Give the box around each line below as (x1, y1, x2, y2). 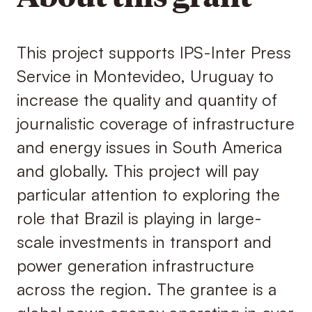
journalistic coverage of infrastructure (16, 113, 295, 134)
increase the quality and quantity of (16, 89, 277, 111)
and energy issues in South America (16, 136, 282, 158)
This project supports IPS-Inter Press (16, 42, 291, 63)
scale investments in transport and (16, 231, 272, 253)
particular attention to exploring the (16, 184, 280, 205)
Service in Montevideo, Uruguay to (16, 65, 274, 87)
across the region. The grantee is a (16, 279, 276, 300)
